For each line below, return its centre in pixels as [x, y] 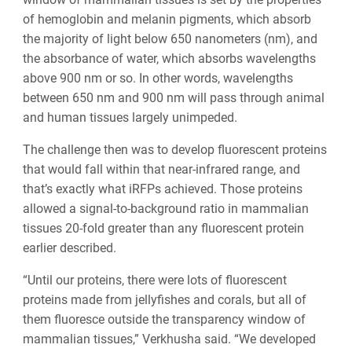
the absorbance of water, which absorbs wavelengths [169, 58]
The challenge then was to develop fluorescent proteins [174, 149]
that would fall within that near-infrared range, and [161, 169]
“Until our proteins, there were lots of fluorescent [154, 280]
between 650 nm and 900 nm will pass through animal [173, 97]
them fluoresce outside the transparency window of [164, 319]
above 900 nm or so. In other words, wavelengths [158, 78]
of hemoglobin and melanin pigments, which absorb [167, 19]
